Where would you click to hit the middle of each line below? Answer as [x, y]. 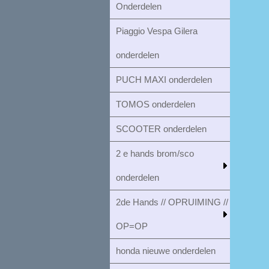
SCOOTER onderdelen [161, 129]
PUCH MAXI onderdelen [164, 80]
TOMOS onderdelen [156, 104]
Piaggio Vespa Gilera [157, 31]
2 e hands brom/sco [155, 153]
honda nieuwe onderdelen [166, 251]
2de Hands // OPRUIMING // [172, 202]
